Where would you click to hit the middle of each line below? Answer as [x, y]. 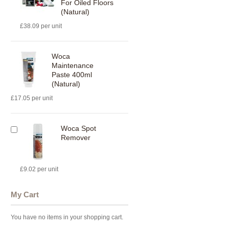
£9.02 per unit [39, 169]
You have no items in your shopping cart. [67, 217]
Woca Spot [78, 128]
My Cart [25, 194]
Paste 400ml [72, 75]
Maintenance [73, 65]
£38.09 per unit [41, 26]
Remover [76, 138]
